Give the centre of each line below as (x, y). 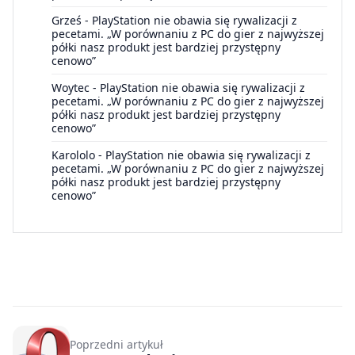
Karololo (73, 155)
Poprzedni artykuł (116, 345)
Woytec (71, 87)
